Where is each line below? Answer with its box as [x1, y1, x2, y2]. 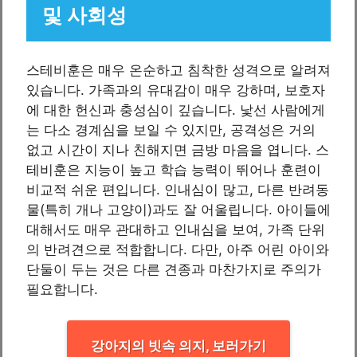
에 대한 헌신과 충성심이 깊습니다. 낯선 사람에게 [26, 102, 325, 119]
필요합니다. [26, 281, 98, 298]
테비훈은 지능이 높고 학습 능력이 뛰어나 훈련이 [26, 162, 321, 178]
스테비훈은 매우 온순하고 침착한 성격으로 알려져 [26, 62, 331, 79]
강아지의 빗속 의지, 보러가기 [91, 337, 266, 354]
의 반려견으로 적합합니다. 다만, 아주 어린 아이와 [26, 241, 329, 258]
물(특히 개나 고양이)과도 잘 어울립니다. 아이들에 [26, 202, 331, 218]
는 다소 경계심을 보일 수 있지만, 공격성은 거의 [26, 122, 316, 139]
